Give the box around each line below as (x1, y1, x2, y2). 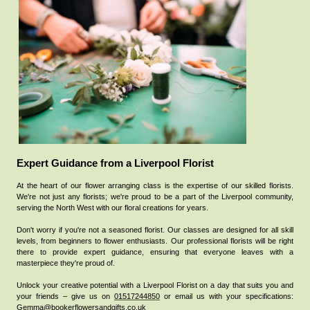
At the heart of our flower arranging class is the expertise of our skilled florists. (17, 181, 293, 190)
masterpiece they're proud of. (17, 259, 115, 268)
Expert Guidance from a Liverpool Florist (17, 158, 214, 170)
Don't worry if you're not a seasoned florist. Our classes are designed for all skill (17, 226, 293, 235)
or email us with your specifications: (160, 292, 293, 301)
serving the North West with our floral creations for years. (17, 203, 210, 212)
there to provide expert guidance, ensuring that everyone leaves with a (17, 248, 293, 257)
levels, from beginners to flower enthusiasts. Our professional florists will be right (17, 237, 293, 246)
